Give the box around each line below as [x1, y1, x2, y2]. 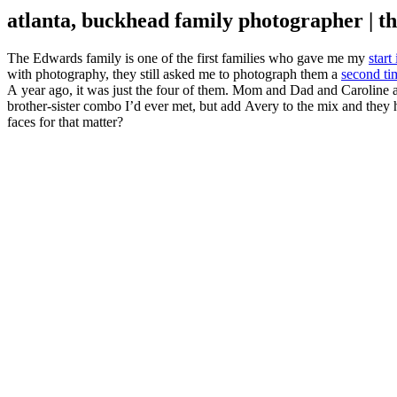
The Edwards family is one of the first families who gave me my [7, 50, 369, 66]
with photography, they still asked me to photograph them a [7, 66, 341, 82]
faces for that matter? [7, 113, 123, 129]
